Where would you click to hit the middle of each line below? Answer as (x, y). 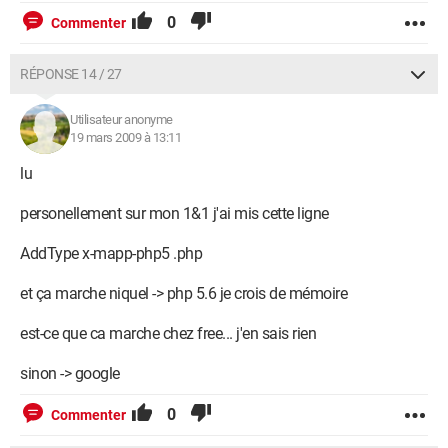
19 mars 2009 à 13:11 (125, 137)
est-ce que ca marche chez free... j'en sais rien (168, 333)
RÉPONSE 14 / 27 (71, 74)
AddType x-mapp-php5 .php (111, 253)
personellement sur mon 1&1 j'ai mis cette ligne (174, 213)
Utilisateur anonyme (121, 119)
